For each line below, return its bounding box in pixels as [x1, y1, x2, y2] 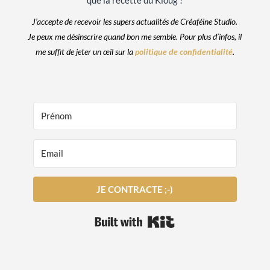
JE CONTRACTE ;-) [96, 184, 174, 195]
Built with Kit [175, 213, 228, 224]
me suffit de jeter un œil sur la [35, 46, 135, 57]
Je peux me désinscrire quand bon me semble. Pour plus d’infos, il [28, 31, 242, 42]
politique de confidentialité [134, 46, 233, 57]
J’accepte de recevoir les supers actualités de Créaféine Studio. [32, 16, 238, 27]
